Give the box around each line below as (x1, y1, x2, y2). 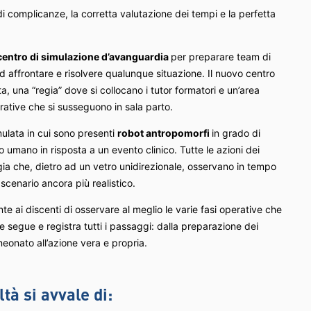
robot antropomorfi (117, 126, 212, 139)
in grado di (212, 126, 260, 139)
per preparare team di (171, 50, 271, 62)
